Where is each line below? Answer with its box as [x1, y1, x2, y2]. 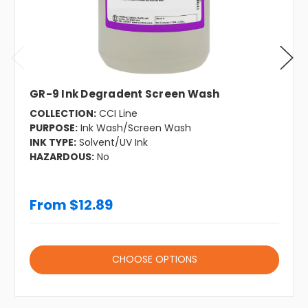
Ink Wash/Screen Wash [80, 120, 191, 135]
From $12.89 [30, 195, 113, 214]
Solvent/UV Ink [79, 135, 148, 149]
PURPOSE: [30, 120, 78, 135]
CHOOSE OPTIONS [111, 252, 197, 266]
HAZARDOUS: [30, 149, 94, 164]
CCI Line [99, 106, 137, 120]
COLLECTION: [30, 106, 96, 120]
